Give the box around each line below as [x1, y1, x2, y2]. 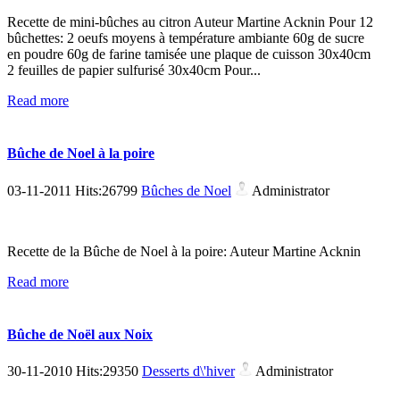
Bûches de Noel [141, 182, 231, 198]
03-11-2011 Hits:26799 [7, 182, 141, 198]
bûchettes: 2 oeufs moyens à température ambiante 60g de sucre [7, 30, 364, 46]
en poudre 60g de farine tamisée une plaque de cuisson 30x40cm [7, 46, 371, 62]
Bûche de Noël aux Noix [7, 327, 153, 343]
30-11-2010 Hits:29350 [7, 363, 142, 379]
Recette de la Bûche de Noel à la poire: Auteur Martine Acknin [7, 243, 361, 259]
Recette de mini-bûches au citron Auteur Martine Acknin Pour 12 [7, 14, 373, 30]
